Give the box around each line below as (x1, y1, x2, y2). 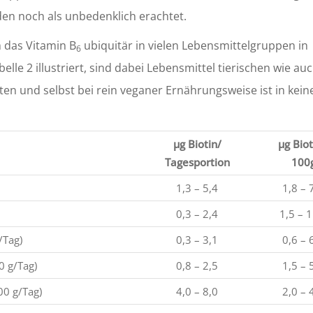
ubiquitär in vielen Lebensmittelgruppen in (81, 38, 308, 53)
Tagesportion (164, 155, 230, 169)
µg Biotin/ (173, 137, 221, 151)
